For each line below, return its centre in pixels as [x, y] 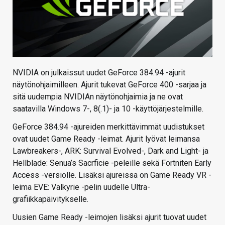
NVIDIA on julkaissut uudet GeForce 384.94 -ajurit [99, 72]
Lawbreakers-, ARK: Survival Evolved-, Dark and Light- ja [110, 151]
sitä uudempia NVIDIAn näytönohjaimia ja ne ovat [98, 96]
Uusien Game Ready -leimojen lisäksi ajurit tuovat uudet [109, 217]
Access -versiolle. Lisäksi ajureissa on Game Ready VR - [112, 175]
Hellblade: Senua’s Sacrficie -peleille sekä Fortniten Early [112, 163]
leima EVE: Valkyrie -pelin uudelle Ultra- [81, 187]
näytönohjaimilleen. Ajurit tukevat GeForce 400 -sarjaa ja [109, 84]
